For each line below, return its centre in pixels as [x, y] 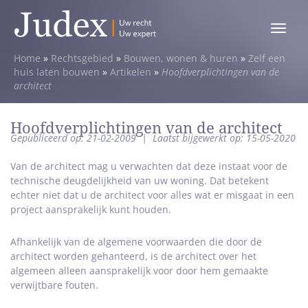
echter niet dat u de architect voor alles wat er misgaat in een [152, 195]
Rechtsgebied [82, 58]
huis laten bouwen [57, 72]
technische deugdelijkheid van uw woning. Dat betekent [140, 180]
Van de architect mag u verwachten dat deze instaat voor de [149, 166]
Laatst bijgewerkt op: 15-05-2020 [224, 138]
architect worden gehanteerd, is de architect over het [133, 256]
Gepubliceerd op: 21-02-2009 [75, 138]
